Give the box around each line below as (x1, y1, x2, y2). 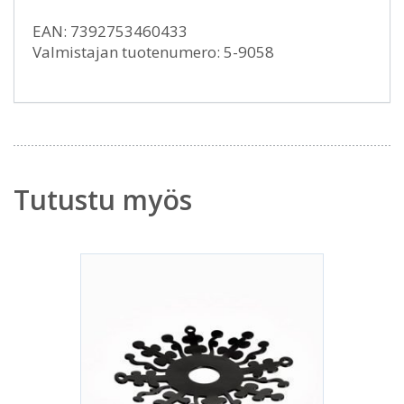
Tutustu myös (14, 181, 192, 218)
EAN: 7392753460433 (32, 21, 188, 41)
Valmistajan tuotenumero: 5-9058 (32, 41, 274, 62)
